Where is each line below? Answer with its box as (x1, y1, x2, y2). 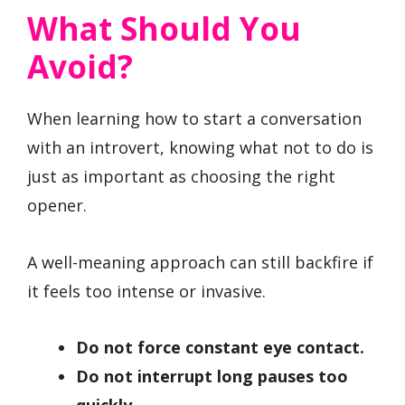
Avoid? (27, 45, 133, 89)
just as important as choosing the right (27, 165, 335, 188)
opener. (27, 194, 87, 217)
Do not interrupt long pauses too (76, 365, 348, 388)
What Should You (27, 7, 301, 51)
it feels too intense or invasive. (27, 279, 266, 302)
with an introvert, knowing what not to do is (27, 137, 373, 159)
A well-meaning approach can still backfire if (27, 250, 373, 273)
